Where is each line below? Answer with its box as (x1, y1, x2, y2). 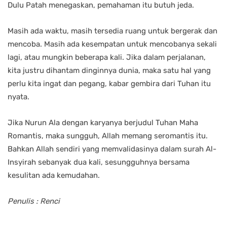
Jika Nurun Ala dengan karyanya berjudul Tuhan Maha (8, 118, 198, 128)
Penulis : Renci (8, 197, 60, 206)
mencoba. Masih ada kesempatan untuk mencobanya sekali (8, 40, 217, 49)
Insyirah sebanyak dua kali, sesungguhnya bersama (8, 158, 190, 167)
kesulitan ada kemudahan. (8, 171, 100, 180)
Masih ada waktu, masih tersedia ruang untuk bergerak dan (8, 26, 217, 36)
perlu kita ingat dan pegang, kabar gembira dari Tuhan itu (8, 79, 211, 89)
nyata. (8, 92, 29, 102)
